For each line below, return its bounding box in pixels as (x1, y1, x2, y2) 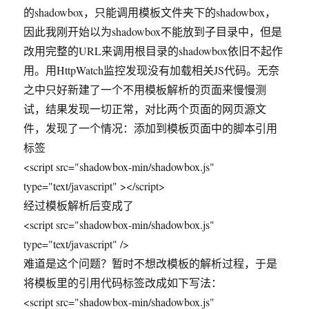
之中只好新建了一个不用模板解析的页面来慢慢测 (23, 82, 267, 97)
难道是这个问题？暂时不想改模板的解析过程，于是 (23, 256, 278, 270)
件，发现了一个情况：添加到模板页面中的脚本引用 (23, 121, 278, 135)
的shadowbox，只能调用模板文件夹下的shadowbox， (23, 5, 277, 19)
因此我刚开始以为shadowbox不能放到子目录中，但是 (23, 24, 283, 39)
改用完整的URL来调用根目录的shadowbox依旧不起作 (23, 43, 283, 58)
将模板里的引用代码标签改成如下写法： (23, 275, 223, 290)
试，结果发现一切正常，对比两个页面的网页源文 (23, 101, 267, 116)
